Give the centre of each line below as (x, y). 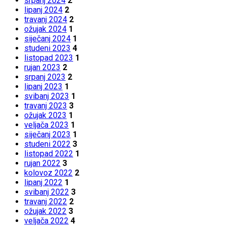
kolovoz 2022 (48, 173)
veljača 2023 (46, 125)
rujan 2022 (42, 163)
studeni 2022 (47, 144)
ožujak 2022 (45, 211)
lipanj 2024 (43, 10)
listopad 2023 (49, 58)
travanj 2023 (46, 106)
